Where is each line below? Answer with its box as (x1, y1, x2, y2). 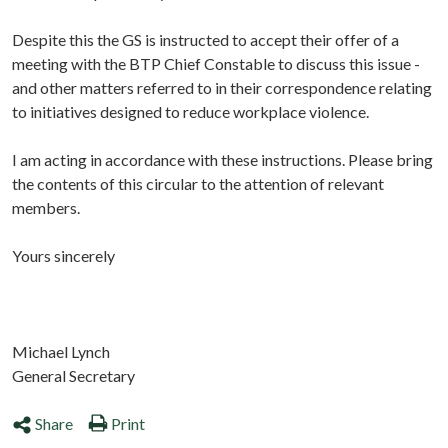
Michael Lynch (12, 342, 110, 362)
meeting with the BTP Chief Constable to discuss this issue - (12, 54, 420, 74)
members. (12, 198, 80, 218)
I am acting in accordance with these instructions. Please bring (12, 150, 433, 170)
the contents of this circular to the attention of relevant (12, 174, 384, 194)
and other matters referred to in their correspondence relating (12, 78, 432, 98)
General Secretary (12, 366, 135, 386)
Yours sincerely (12, 246, 115, 266)
